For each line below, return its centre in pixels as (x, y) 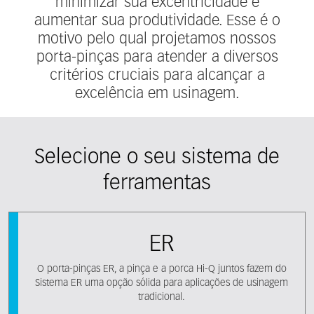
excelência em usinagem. (157, 94)
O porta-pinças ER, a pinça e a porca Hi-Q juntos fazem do (162, 269)
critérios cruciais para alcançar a (157, 76)
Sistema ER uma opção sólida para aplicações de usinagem (162, 283)
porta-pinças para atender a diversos (157, 57)
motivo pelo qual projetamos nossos (157, 39)
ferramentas (157, 184)
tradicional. (162, 297)
